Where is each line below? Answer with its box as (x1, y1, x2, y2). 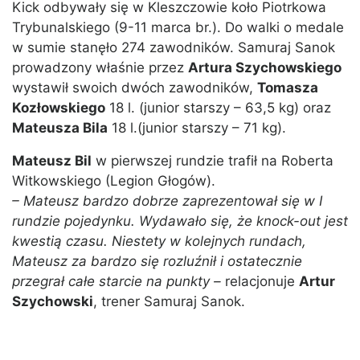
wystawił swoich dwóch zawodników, (12, 80, 257, 96)
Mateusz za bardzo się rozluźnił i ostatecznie (12, 253, 302, 270)
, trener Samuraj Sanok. (93, 293, 245, 310)
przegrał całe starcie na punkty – (12, 273, 221, 290)
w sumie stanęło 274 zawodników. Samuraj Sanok (12, 39, 335, 56)
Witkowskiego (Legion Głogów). (12, 173, 215, 190)
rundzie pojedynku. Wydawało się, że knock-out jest (12, 213, 348, 230)
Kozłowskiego (12, 100, 105, 117)
